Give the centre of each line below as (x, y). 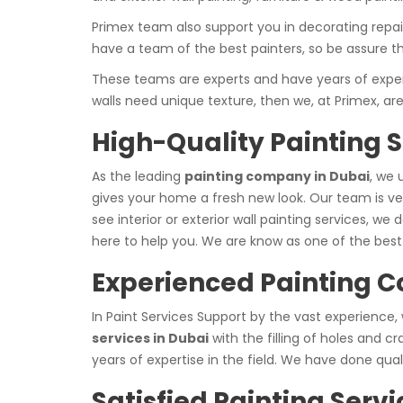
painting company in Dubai (277, 176)
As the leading (138, 176)
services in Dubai (150, 338)
